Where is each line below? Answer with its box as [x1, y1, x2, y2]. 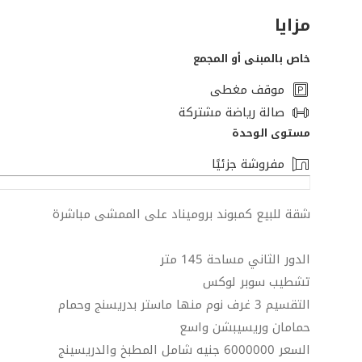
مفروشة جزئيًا [212, 152, 284, 175]
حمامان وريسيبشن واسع [179, 315, 310, 339]
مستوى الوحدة [232, 122, 310, 143]
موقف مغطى [210, 78, 284, 101]
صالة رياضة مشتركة [179, 100, 284, 124]
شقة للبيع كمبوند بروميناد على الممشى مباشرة [53, 202, 310, 225]
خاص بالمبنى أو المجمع [193, 48, 310, 69]
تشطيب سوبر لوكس [203, 270, 310, 293]
